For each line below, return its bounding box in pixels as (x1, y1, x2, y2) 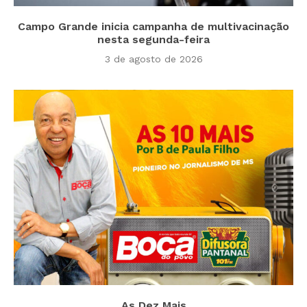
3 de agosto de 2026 (104, 53, 203, 64)
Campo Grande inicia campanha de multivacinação (18, 19, 289, 33)
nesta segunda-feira (97, 32, 210, 46)
